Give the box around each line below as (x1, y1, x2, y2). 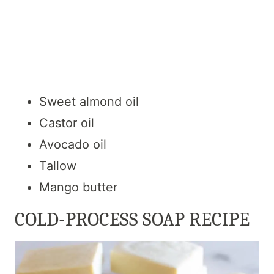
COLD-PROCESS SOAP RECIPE (15, 208, 250, 231)
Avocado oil (39, 137, 106, 152)
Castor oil (39, 116, 94, 131)
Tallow (39, 158, 76, 174)
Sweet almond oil (39, 94, 139, 109)
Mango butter (39, 180, 117, 195)
